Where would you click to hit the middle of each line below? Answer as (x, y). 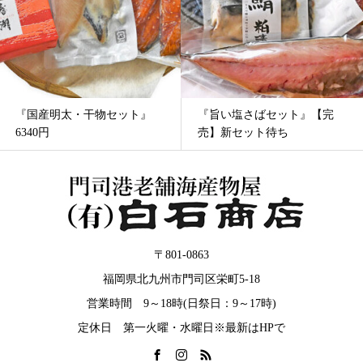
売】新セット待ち (61, 132)
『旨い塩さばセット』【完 (83, 114)
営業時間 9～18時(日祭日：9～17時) (181, 303)
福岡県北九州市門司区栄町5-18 (181, 279)
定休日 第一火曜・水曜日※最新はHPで (181, 327)
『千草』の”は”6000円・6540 (271, 114)
